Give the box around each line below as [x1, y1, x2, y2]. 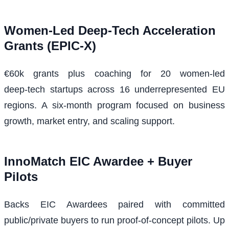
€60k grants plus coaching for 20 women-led [4, 68, 225, 79]
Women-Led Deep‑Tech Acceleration [4, 24, 216, 38]
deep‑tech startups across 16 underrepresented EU [4, 84, 225, 95]
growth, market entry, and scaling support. [4, 116, 175, 127]
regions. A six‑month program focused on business [4, 100, 225, 111]
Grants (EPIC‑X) [4, 39, 96, 53]
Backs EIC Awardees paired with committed [4, 199, 225, 210]
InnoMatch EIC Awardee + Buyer [4, 154, 192, 169]
